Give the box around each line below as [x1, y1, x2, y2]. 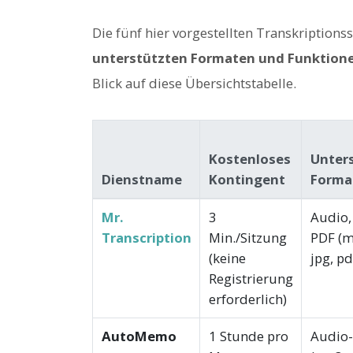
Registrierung [208, 269, 293, 288]
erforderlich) [208, 290, 287, 309]
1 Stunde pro [208, 327, 288, 346]
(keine [208, 249, 246, 268]
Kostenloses [208, 150, 291, 169]
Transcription [101, 229, 191, 247]
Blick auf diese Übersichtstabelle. [92, 73, 296, 92]
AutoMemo [101, 327, 176, 346]
